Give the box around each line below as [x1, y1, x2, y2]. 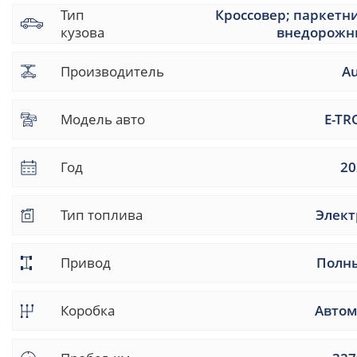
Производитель [61, 62, 164, 80]
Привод [61, 253, 111, 272]
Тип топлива [61, 206, 143, 224]
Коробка [61, 301, 115, 320]
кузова [61, 23, 104, 41]
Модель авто [61, 110, 145, 128]
